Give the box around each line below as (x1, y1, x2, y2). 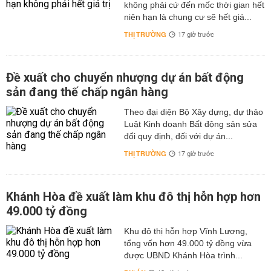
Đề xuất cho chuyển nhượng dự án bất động (6, 70, 244, 85)
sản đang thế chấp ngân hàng (6, 85, 168, 99)
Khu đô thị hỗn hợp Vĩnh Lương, (123, 226, 247, 236)
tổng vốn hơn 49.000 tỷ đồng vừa (123, 238, 252, 248)
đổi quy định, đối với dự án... (123, 131, 233, 141)
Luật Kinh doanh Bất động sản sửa (123, 119, 257, 129)
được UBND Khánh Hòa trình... (123, 250, 243, 260)
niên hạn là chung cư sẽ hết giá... (123, 12, 252, 22)
